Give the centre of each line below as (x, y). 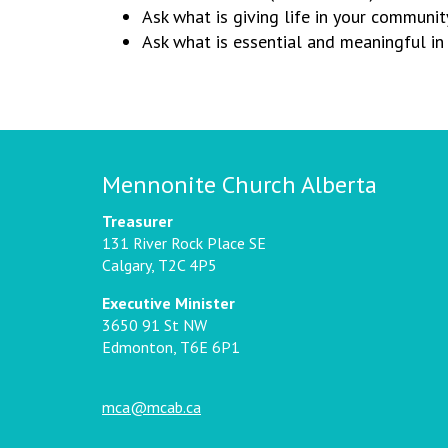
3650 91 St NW (154, 325)
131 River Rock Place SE (184, 243)
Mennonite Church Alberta (239, 184)
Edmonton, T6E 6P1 (171, 347)
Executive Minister (168, 303)
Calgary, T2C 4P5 (159, 265)
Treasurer (137, 221)
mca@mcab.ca (151, 407)
